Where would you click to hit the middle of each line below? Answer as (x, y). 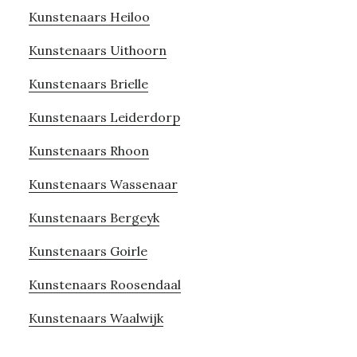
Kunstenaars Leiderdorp (104, 117)
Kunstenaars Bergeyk (94, 217)
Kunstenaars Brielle (88, 83)
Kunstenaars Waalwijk (96, 318)
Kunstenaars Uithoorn (97, 50)
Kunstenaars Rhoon (88, 150)
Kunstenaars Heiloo (89, 16)
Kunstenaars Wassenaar (103, 184)
